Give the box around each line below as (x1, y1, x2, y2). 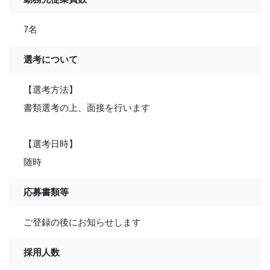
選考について (24, 54, 78, 65)
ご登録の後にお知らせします (24, 217, 141, 228)
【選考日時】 (24, 139, 78, 149)
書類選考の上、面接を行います (24, 102, 150, 113)
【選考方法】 (24, 84, 78, 95)
